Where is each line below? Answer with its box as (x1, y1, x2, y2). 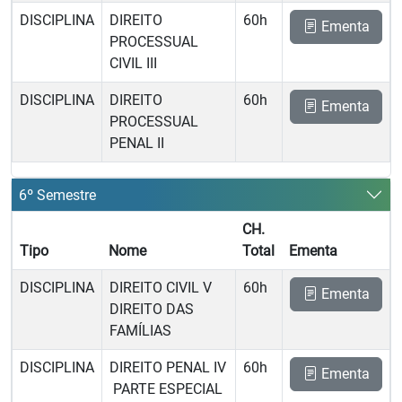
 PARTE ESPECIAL (109, 380, 223, 398)
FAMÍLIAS (109, 322, 171, 339)
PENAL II (109, 135, 164, 152)
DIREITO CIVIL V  (109, 279, 215, 296)
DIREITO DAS (109, 301, 194, 318)
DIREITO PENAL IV (109, 359, 226, 376)
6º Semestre (19, 186, 96, 204)
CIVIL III (109, 55, 157, 72)
